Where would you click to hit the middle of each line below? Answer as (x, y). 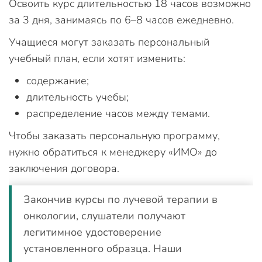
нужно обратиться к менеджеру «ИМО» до (113, 152)
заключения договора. (65, 168)
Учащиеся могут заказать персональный (109, 42)
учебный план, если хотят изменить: (97, 58)
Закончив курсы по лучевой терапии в (120, 199)
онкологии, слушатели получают (104, 216)
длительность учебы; (77, 97)
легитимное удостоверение (92, 232)
